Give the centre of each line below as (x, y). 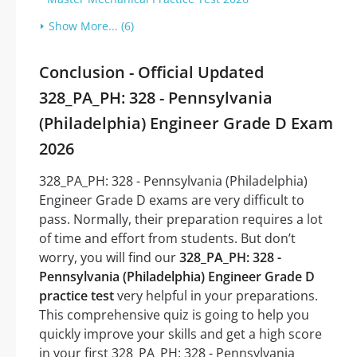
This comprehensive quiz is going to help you (174, 315)
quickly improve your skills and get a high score (180, 334)
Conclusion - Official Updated (151, 73)
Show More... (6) (91, 26)
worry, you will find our (109, 258)
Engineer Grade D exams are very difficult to (172, 200)
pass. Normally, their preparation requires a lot (181, 220)
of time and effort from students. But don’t (167, 239)
